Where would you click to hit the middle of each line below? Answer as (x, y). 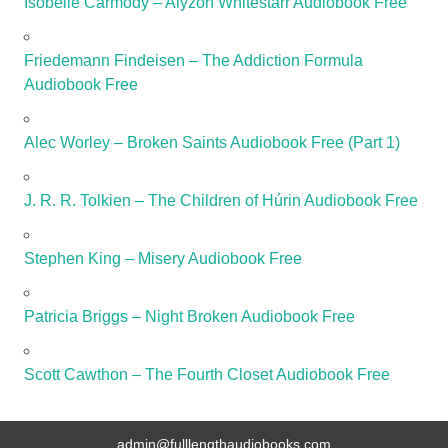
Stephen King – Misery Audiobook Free (163, 259)
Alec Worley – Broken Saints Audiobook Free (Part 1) (212, 143)
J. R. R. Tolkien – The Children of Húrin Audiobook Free (221, 201)
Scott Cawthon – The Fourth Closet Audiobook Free (207, 375)
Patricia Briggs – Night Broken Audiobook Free (189, 317)
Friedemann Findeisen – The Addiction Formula (193, 61)
